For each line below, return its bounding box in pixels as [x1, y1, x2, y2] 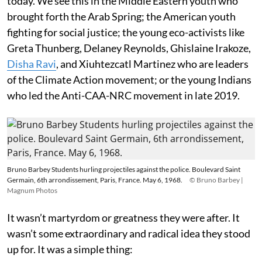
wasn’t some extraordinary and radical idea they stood [7, 226, 250, 240]
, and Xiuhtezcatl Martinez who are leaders [56, 57, 249, 70]
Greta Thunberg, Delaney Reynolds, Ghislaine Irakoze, [7, 41, 251, 54]
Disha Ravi [7, 57, 56, 70]
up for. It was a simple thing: [7, 242, 133, 256]
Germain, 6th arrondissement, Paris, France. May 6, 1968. [7, 175, 182, 184]
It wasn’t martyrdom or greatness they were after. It [7, 211, 240, 224]
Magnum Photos [7, 185, 57, 195]
